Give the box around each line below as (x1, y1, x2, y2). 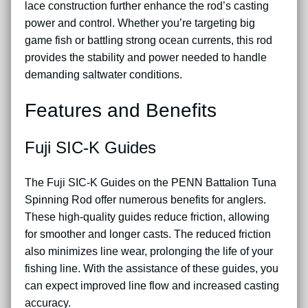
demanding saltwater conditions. (25, 69, 182, 81)
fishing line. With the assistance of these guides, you (25, 262, 278, 274)
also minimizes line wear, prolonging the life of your (25, 245, 273, 257)
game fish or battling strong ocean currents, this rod (25, 34, 272, 47)
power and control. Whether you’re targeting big (25, 17, 255, 30)
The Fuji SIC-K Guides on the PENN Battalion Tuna (25, 176, 276, 188)
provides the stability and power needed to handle (25, 52, 267, 64)
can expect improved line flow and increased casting (25, 279, 279, 291)
